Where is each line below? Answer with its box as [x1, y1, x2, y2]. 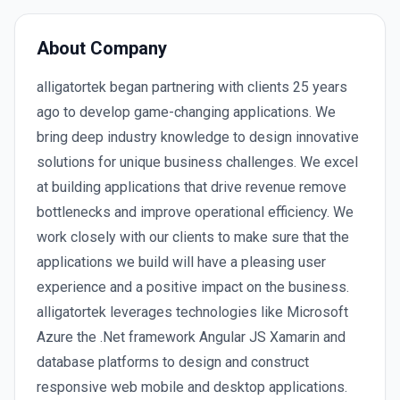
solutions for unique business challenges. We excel [37, 154, 358, 171]
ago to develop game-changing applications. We [37, 104, 336, 121]
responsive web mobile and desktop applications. [37, 379, 347, 396]
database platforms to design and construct [37, 354, 309, 371]
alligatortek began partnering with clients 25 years [37, 79, 347, 96]
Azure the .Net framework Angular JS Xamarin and [37, 329, 346, 346]
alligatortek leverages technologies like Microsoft [37, 304, 348, 321]
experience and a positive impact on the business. [37, 279, 349, 296]
